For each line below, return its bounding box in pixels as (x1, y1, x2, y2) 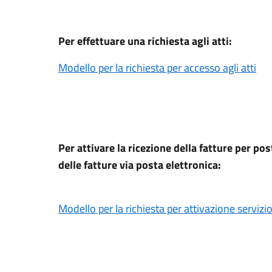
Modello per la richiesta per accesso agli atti (58, 59, 256, 76)
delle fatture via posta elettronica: (58, 156, 221, 173)
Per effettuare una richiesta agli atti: (58, 32, 232, 49)
